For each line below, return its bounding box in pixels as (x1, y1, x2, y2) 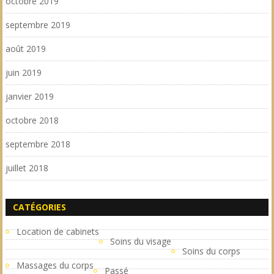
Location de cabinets (16, 226, 99, 237)
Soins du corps (182, 245, 240, 257)
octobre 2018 (5, 114, 59, 126)
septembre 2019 (5, 19, 70, 31)
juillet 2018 (5, 162, 48, 174)
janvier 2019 (5, 91, 54, 102)
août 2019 (5, 43, 46, 54)
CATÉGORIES (12, 201, 66, 213)
